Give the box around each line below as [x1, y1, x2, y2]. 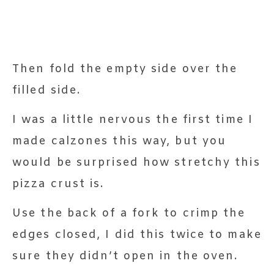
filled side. [12, 83, 81, 98]
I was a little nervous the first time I [12, 112, 253, 127]
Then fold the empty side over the [12, 61, 238, 76]
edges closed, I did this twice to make [12, 227, 262, 242]
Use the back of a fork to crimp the [12, 206, 246, 221]
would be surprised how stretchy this [12, 155, 261, 170]
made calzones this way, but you [12, 133, 227, 149]
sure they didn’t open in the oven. [12, 248, 239, 264]
